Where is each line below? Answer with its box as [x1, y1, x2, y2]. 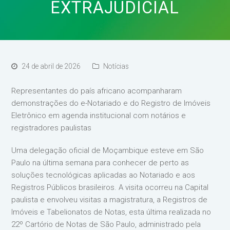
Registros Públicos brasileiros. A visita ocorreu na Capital [11, 183, 209, 192]
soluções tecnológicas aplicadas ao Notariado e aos [11, 170, 196, 180]
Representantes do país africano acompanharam [11, 86, 182, 95]
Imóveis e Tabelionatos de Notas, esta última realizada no [11, 207, 212, 217]
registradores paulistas [11, 123, 92, 132]
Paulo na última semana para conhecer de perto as [11, 158, 189, 167]
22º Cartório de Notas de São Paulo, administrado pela [11, 220, 201, 229]
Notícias [103, 62, 129, 70]
